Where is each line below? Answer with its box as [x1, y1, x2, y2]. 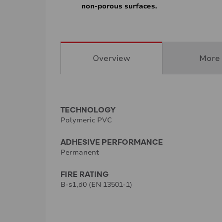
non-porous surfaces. [81, 1, 157, 11]
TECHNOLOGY [60, 105, 115, 114]
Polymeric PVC [60, 115, 112, 125]
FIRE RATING [60, 169, 109, 179]
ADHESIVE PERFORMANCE [60, 137, 163, 147]
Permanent [60, 148, 99, 158]
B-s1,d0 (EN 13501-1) [60, 180, 132, 190]
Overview [93, 53, 130, 64]
